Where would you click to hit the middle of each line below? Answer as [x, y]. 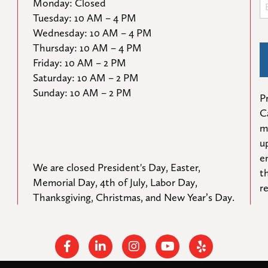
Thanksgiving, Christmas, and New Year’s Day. [134, 197]
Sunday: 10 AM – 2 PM [82, 92]
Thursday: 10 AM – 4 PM [87, 48]
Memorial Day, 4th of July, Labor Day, [115, 182]
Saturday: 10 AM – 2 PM [86, 77]
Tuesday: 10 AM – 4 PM [85, 18]
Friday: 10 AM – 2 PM [80, 63]
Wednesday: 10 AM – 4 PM [92, 33]
